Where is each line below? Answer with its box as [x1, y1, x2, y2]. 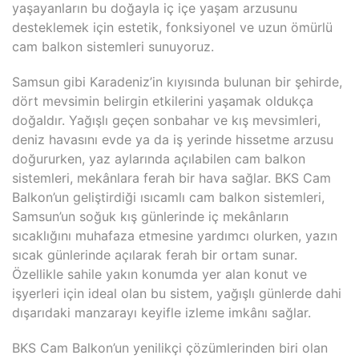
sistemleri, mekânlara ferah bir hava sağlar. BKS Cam [12, 170, 331, 186]
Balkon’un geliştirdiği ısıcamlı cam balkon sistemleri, [12, 189, 325, 205]
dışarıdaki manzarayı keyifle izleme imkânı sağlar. [12, 305, 311, 321]
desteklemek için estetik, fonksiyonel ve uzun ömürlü [12, 19, 333, 35]
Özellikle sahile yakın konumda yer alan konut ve [12, 266, 307, 282]
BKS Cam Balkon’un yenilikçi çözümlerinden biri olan [12, 340, 328, 356]
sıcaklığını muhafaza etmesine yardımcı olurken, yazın [12, 228, 337, 244]
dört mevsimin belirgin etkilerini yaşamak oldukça [12, 93, 313, 109]
